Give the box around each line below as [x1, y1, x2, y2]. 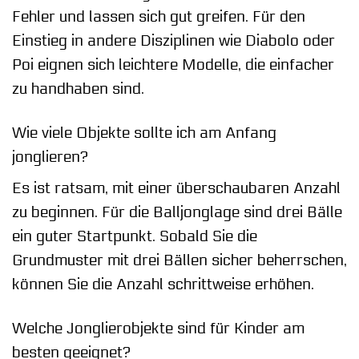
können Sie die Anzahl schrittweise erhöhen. [12, 276, 314, 294]
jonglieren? [12, 147, 88, 166]
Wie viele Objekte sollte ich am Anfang [12, 123, 276, 142]
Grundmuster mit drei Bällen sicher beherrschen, [12, 252, 347, 270]
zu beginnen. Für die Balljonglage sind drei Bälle [12, 204, 342, 222]
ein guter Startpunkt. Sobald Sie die [12, 228, 257, 246]
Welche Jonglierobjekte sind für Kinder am [12, 320, 305, 338]
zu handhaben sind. [12, 79, 144, 98]
